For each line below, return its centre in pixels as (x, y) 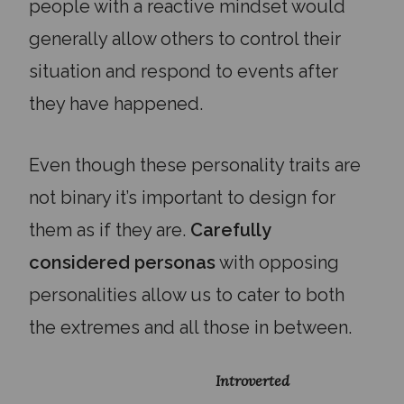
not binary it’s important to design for (182, 197)
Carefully (230, 230)
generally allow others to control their (185, 39)
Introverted (253, 381)
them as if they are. (110, 230)
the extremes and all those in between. (193, 327)
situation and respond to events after (184, 71)
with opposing (277, 262)
